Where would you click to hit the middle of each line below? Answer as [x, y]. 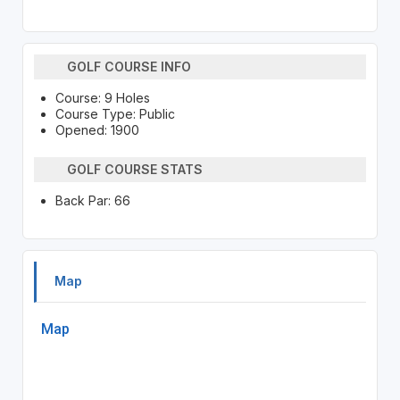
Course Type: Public [115, 113]
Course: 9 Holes [102, 97]
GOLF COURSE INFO [129, 67]
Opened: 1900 [97, 129]
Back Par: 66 [92, 200]
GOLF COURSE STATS [135, 170]
